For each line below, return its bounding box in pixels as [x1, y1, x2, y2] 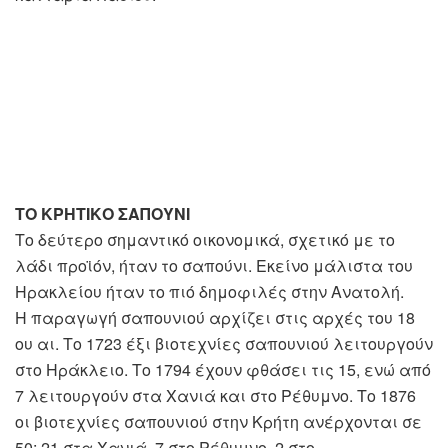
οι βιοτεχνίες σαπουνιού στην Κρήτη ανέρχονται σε [15, 410, 422, 434]
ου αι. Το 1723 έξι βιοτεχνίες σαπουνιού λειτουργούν [15, 332, 433, 356]
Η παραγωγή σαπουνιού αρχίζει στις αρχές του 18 [15, 306, 415, 330]
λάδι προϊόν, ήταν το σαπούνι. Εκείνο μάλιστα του [15, 254, 413, 278]
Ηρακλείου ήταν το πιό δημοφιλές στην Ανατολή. [15, 280, 404, 304]
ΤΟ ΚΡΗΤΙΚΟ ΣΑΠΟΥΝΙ [15, 202, 190, 226]
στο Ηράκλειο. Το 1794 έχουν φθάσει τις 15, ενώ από [15, 358, 431, 382]
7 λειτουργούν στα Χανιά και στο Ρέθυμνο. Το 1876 [15, 384, 416, 408]
